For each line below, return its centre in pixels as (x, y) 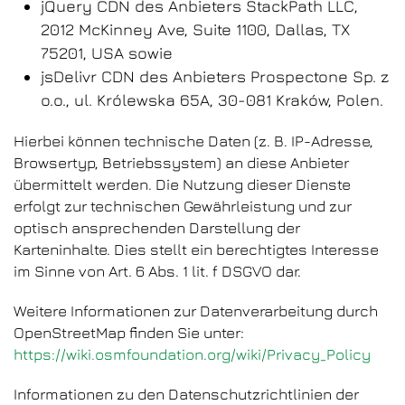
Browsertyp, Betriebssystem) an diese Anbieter (181, 163)
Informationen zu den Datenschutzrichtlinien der (186, 394)
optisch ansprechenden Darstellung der (157, 228)
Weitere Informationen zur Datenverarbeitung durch (196, 311)
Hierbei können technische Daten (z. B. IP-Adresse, (193, 141)
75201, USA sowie (107, 53)
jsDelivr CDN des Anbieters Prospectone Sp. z (215, 76)
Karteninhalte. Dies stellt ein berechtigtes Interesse (196, 250)
